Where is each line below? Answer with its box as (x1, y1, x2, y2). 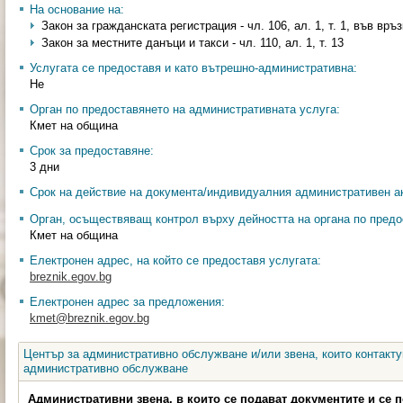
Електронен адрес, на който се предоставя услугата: (30, 254, 321, 267)
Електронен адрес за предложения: (30, 295, 225, 309)
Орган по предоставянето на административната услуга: (30, 103, 340, 116)
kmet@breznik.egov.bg (30, 311, 149, 325)
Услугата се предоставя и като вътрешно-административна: (30, 61, 357, 75)
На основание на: (30, 3, 124, 16)
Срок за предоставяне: (30, 144, 154, 157)
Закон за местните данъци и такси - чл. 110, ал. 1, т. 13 (41, 36, 344, 49)
